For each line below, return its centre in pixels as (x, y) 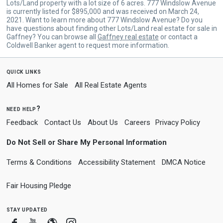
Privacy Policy (177, 122)
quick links (24, 71)
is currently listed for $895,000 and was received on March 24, (103, 11)
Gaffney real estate (128, 37)
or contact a (178, 37)
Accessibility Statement (116, 162)
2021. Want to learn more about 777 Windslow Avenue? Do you (104, 20)
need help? (23, 108)
